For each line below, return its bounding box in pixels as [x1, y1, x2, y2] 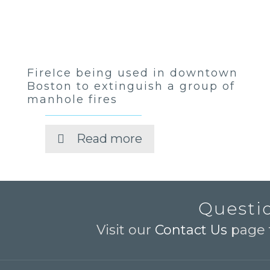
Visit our [96, 222, 155, 238]
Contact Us [155, 222, 228, 238]
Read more [76, 131, 142, 146]
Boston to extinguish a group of [27, 80, 235, 93]
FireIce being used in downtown [27, 66, 238, 80]
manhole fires [27, 93, 118, 106]
